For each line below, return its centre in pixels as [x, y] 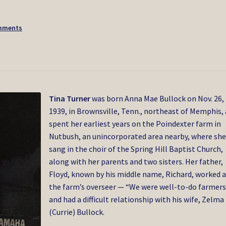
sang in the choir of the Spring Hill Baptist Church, [136, 149]
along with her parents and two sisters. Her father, [136, 161]
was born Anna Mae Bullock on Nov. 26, [157, 98]
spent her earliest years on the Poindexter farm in [135, 123]
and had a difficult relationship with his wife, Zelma [137, 199]
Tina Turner [70, 98]
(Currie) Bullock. [77, 212]
